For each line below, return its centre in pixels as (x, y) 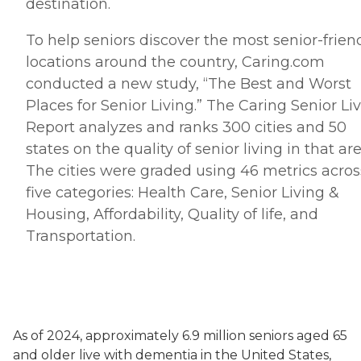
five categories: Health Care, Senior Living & (183, 193)
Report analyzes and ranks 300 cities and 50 (186, 127)
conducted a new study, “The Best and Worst (189, 84)
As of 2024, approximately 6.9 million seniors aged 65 (180, 336)
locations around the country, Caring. (159, 62)
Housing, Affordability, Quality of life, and (172, 214)
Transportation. (81, 236)
